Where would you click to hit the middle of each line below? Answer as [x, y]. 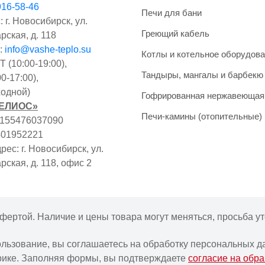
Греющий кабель [175, 33]
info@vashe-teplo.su [48, 49]
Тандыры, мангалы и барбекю [202, 75]
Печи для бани [172, 12]
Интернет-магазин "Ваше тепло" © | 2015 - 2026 [132, 245]
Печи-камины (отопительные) [202, 116]
